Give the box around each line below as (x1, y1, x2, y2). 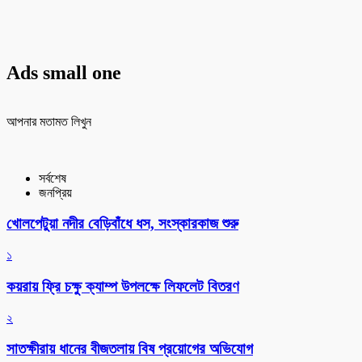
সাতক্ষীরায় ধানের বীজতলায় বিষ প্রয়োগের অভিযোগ (6, 340, 253, 358)
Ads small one (6, 61, 121, 83)
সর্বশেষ (39, 170, 66, 185)
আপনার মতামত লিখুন (6, 114, 91, 128)
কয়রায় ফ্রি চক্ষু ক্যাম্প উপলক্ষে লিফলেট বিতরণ (6, 277, 239, 295)
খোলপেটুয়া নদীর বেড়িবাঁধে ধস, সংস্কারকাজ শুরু (6, 215, 238, 233)
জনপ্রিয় (39, 185, 72, 200)
